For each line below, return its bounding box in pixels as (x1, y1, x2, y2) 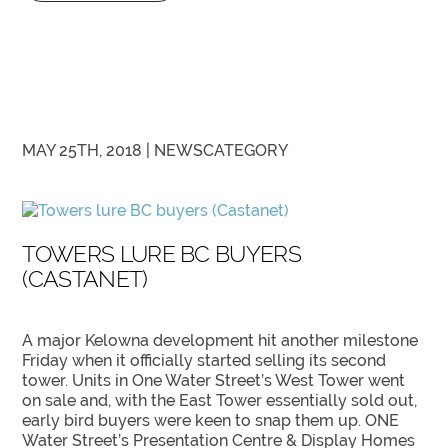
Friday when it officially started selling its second (22, 351, 387, 371)
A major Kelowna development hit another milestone (22, 331, 419, 351)
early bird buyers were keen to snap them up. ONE (22, 411, 400, 431)
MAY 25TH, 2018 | (22, 141, 155, 161)
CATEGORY (203, 141, 289, 161)
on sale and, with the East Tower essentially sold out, (22, 391, 418, 411)
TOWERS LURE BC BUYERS (22, 240, 301, 268)
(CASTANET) (22, 265, 148, 293)
